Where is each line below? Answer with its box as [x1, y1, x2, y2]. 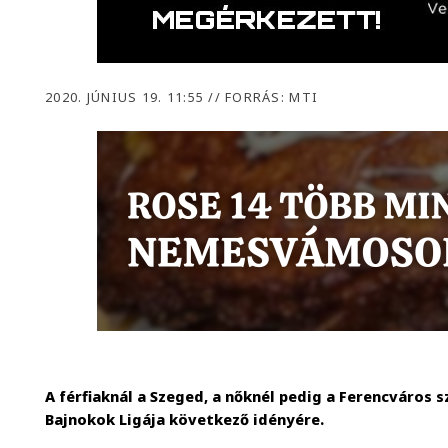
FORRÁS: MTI [220, 88, 319, 106]
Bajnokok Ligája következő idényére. [45, 410, 325, 430]
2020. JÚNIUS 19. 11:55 [45, 88, 209, 106]
